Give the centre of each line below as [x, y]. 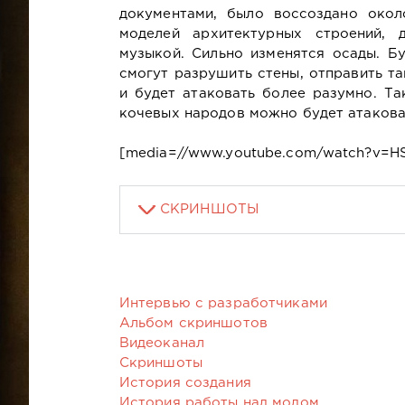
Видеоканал [162, 343]
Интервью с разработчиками [223, 303]
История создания [185, 382]
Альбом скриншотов [193, 323]
